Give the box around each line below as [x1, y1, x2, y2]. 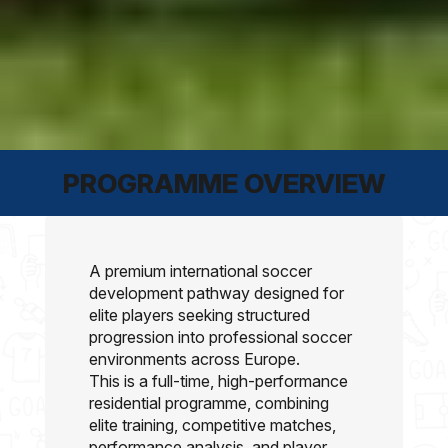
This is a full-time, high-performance [89, 371, 349, 392]
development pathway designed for [89, 283, 345, 304]
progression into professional [89, 327, 303, 348]
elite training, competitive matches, [89, 415, 337, 436]
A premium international [89, 261, 263, 282]
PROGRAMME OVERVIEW [62, 166, 386, 199]
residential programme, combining [89, 393, 330, 414]
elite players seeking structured [89, 305, 311, 326]
